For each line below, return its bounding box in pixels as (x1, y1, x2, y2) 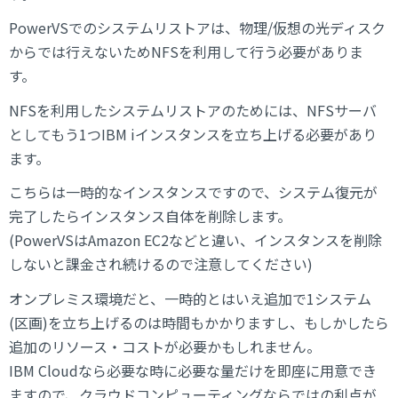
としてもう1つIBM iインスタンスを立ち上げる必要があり (9, 123, 377, 145)
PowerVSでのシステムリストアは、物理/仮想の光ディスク (9, 17, 386, 39)
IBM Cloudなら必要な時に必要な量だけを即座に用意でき (9, 359, 377, 381)
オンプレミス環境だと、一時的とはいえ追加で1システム (9, 287, 371, 309)
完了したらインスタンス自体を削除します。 (9, 205, 291, 227)
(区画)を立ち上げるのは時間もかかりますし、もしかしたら (9, 311, 389, 333)
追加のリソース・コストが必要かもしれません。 (9, 335, 321, 357)
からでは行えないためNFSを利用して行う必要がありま (9, 41, 363, 63)
